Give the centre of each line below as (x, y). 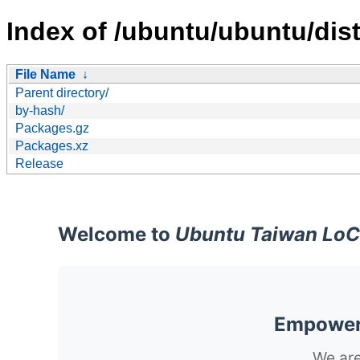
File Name (45, 74)
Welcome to (117, 234)
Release (39, 163)
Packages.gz (52, 128)
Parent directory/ (62, 92)
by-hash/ (40, 110)
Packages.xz (52, 145)
